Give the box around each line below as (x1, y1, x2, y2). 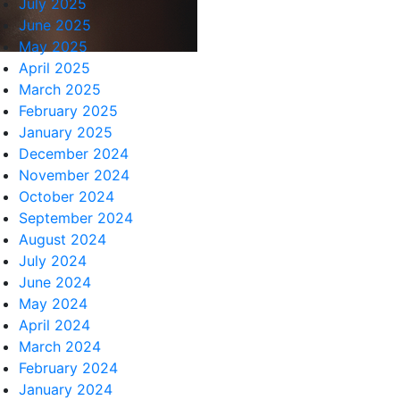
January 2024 (19, 380, 112, 398)
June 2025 (19, 16, 91, 34)
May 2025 (19, 37, 87, 55)
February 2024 (19, 359, 118, 377)
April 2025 (19, 59, 90, 77)
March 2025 (19, 80, 101, 98)
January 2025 (19, 123, 112, 141)
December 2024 (19, 145, 129, 162)
